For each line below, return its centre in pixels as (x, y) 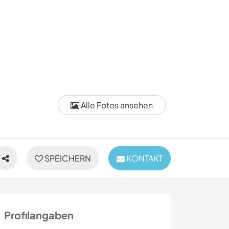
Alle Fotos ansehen (116, 105)
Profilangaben (39, 215)
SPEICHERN (67, 158)
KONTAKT (144, 158)
